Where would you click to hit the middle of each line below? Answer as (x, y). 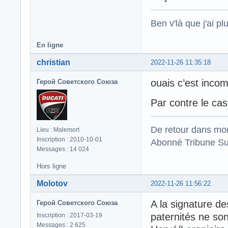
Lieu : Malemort (58, 130)
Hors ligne (51, 166)
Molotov (52, 184)
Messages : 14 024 (63, 149)
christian (53, 63)
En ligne (50, 45)
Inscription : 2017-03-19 (69, 216)
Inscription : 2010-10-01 (69, 140)
